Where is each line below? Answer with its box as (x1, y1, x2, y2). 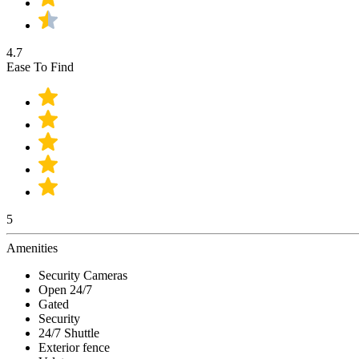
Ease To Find (6, 60, 74, 75)
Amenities (6, 241, 58, 256)
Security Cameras (38, 268, 127, 283)
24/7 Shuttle (38, 326, 99, 341)
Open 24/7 (38, 283, 92, 297)
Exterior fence (38, 341, 110, 355)
